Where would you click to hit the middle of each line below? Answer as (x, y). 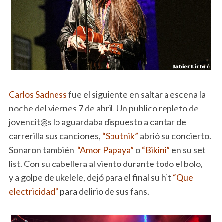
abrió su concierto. (174, 136)
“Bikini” (155, 149)
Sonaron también (42, 149)
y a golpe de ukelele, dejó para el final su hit (91, 177)
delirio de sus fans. (113, 191)
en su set (188, 149)
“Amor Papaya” (105, 149)
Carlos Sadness (38, 94)
